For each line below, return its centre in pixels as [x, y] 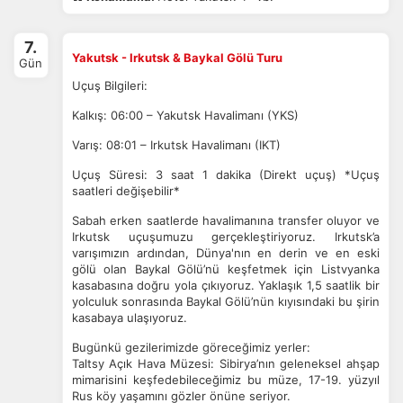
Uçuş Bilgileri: [109, 85]
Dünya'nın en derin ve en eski [287, 253]
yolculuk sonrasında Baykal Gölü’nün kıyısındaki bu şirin [225, 301]
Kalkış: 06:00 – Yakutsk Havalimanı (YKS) [185, 115]
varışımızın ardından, [134, 253]
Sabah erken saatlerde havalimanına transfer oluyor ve [225, 220]
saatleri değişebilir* [125, 191]
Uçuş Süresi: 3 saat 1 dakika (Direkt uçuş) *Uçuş [225, 175]
